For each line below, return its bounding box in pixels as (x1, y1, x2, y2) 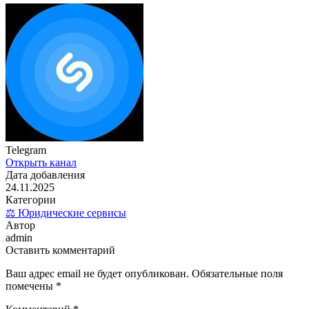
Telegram (6, 143, 46, 156)
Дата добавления (6, 168, 85, 181)
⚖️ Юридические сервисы (6, 206, 126, 219)
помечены (6, 279, 56, 292)
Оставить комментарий (6, 243, 115, 256)
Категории (6, 193, 56, 206)
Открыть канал (6, 156, 77, 168)
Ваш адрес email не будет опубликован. (6, 267, 189, 279)
